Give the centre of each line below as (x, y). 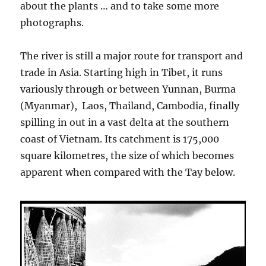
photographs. (52, 22)
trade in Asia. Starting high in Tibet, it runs (122, 72)
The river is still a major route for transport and (132, 56)
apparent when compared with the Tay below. (128, 172)
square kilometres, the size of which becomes (127, 155)
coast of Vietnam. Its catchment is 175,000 (120, 139)
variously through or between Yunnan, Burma (128, 89)
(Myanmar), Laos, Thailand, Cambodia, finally (130, 105)
